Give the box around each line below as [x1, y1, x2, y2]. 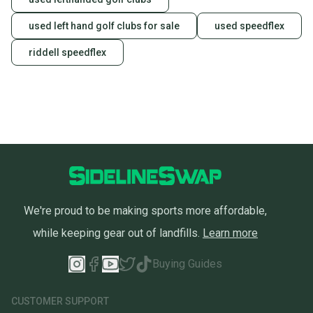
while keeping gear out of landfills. [33, 226, 200, 240]
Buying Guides [152, 257, 222, 271]
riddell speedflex [29, 47, 106, 59]
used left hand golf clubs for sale [29, 20, 180, 32]
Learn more [203, 226, 258, 240]
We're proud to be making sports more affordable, [24, 204, 267, 218]
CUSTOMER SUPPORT [11, 296, 109, 307]
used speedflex [214, 20, 284, 32]
